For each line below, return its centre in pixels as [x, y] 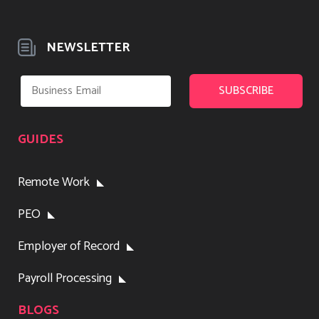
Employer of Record [69, 246]
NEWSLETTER [88, 47]
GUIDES [41, 139]
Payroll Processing [65, 278]
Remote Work [54, 182]
